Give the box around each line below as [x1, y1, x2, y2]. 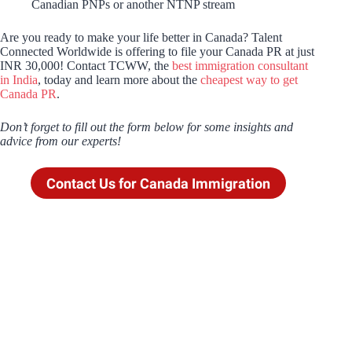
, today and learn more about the [38, 73, 200, 87]
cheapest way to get [200, 73, 298, 87]
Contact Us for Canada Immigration [46, 174, 271, 192]
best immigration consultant [172, 59, 308, 73]
